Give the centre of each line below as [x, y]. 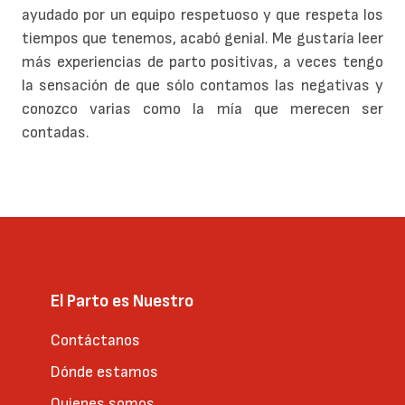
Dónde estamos [104, 372]
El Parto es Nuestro [122, 302]
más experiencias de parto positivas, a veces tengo [202, 62]
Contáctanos [95, 341]
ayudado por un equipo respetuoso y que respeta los [202, 15]
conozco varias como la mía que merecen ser [202, 109]
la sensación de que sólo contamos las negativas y [202, 86]
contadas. [57, 133]
